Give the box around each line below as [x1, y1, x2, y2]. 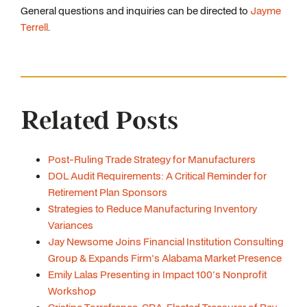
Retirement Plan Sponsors [48, 185, 167, 199]
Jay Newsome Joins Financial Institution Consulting [48, 234, 284, 249]
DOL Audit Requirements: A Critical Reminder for [48, 169, 267, 183]
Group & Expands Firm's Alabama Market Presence [48, 251, 282, 265]
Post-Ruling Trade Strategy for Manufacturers [48, 152, 256, 167]
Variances [48, 218, 93, 232]
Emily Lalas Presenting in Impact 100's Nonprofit [48, 267, 267, 282]
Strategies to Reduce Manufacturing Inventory [48, 201, 257, 216]
